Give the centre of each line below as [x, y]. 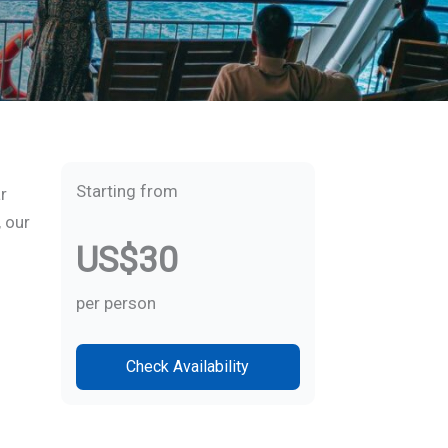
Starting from [126, 190]
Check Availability [188, 367]
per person [115, 303]
